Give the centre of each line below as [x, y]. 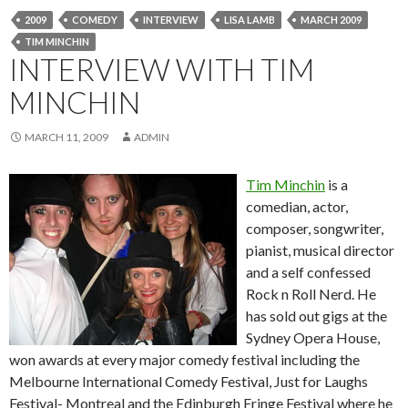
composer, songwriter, [315, 229]
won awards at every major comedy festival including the [184, 360]
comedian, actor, [297, 207]
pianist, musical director [320, 250]
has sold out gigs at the [316, 316]
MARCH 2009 [331, 20]
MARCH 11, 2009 [66, 138]
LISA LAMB [250, 20]
